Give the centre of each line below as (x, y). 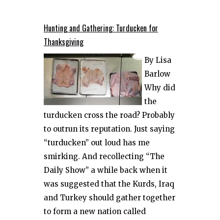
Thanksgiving (64, 42)
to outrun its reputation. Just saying (109, 129)
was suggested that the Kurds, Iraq (109, 184)
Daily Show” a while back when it (106, 170)
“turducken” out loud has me (97, 143)
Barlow (157, 74)
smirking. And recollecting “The (104, 156)
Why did (160, 88)
